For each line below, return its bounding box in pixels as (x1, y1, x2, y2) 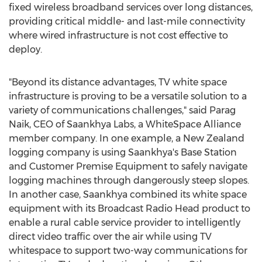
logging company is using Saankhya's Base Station (9, 147, 237, 158)
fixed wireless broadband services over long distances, (9, 2, 253, 13)
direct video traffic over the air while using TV (9, 231, 212, 242)
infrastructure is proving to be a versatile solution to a (9, 91, 247, 102)
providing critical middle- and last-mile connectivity (9, 16, 245, 27)
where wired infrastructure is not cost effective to (9, 30, 228, 41)
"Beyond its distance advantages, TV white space (9, 77, 227, 88)
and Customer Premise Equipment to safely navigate (9, 161, 247, 172)
